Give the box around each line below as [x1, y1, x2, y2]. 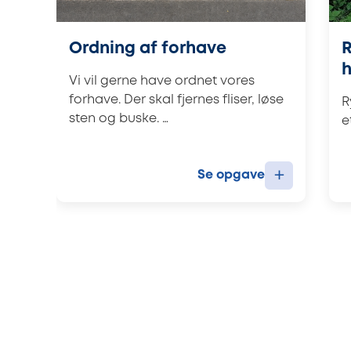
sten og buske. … [69, 112, 168, 125]
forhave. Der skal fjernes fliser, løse [69, 93, 284, 106]
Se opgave [197, 168, 265, 181]
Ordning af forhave [69, 41, 226, 56]
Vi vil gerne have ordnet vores [69, 74, 255, 87]
